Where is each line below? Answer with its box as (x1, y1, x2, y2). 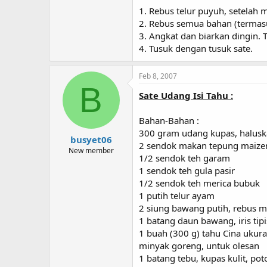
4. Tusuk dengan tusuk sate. (139, 42, 253, 54)
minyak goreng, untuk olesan (139, 240, 259, 252)
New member (68, 145, 114, 156)
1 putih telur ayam (139, 190, 215, 201)
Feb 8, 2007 (139, 71, 177, 81)
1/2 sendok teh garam (139, 152, 230, 164)
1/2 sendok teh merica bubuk (139, 177, 260, 189)
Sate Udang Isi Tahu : (139, 89, 233, 101)
